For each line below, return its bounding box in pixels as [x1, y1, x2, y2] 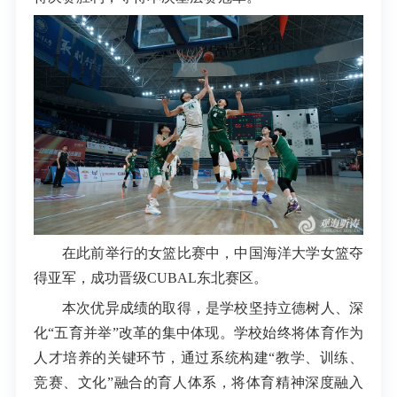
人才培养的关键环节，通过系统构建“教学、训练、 [33, 350, 364, 366]
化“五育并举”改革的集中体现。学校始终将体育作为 [33, 325, 364, 341]
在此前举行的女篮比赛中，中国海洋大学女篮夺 [61, 245, 364, 261]
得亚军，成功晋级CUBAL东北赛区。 [33, 269, 268, 285]
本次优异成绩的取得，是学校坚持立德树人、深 [61, 300, 364, 316]
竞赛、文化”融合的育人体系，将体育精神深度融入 [33, 375, 364, 391]
